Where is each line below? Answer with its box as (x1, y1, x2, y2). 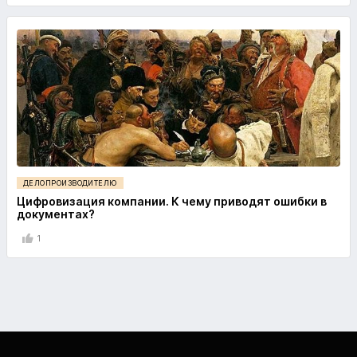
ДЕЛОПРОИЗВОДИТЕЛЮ (23, 178, 117, 188)
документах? (17, 207, 95, 222)
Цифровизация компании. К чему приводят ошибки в (17, 194, 327, 209)
